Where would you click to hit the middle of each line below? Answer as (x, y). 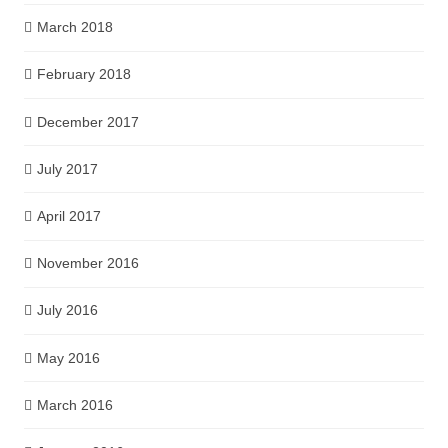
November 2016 (87, 263)
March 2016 (74, 404)
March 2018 (74, 27)
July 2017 (67, 168)
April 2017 (68, 215)
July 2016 (67, 310)
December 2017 (87, 121)
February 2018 (83, 74)
